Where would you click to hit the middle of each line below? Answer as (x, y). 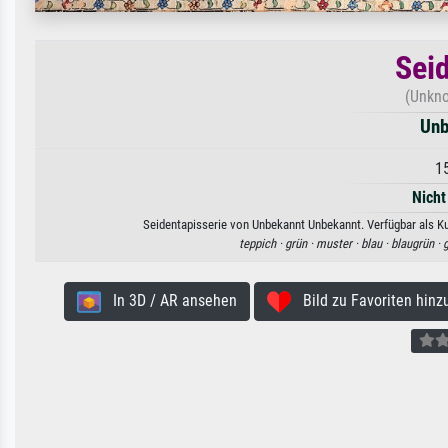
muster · (338, 243)
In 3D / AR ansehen (168, 300)
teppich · (262, 243)
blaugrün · (417, 243)
